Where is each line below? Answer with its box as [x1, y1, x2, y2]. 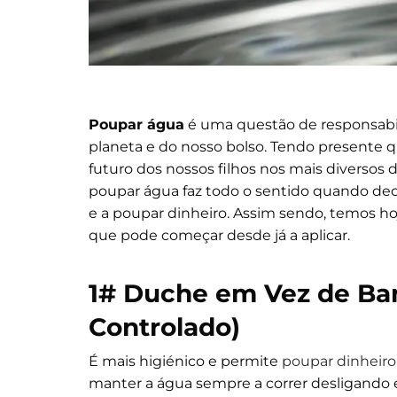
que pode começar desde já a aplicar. [89, 226, 350, 244]
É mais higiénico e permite [89, 352, 282, 370]
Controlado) [89, 311, 240, 342]
